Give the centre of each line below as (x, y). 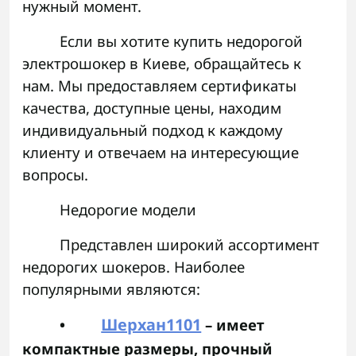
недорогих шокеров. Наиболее (133, 267)
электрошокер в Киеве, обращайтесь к (162, 64)
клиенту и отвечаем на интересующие (161, 153)
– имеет (233, 325)
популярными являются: (111, 289)
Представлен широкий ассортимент (190, 245)
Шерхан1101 (151, 325)
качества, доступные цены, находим (152, 108)
